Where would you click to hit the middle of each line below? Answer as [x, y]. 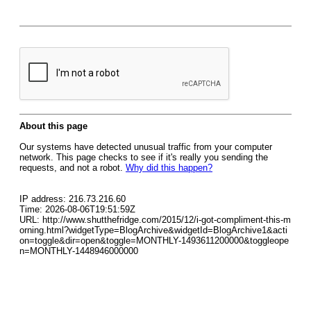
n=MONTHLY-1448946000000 [79, 251]
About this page [53, 126]
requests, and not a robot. [73, 168]
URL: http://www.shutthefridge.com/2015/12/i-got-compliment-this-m [155, 220]
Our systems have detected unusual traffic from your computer [146, 147]
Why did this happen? [169, 168]
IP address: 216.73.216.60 [73, 199]
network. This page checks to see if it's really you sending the [144, 157]
